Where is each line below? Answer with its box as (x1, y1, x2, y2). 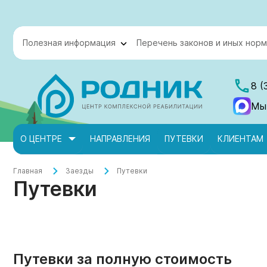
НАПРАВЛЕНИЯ (90, 133, 150, 144)
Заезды (66, 166, 94, 175)
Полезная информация (23, 38, 116, 48)
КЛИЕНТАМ (218, 133, 263, 144)
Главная (13, 166, 42, 175)
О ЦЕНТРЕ (20, 133, 62, 144)
